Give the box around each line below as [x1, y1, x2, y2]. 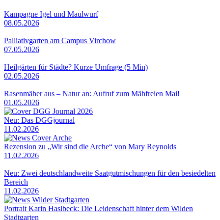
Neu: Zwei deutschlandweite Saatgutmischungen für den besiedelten [4, 169, 216, 178]
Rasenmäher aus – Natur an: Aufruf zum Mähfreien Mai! [4, 89, 180, 98]
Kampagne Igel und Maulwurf [4, 10, 98, 19]
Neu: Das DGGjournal [4, 116, 75, 125]
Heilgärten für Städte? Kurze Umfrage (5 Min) [4, 63, 148, 72]
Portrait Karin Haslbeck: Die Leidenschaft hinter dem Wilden [4, 204, 193, 213]
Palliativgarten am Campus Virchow [4, 36, 116, 45]
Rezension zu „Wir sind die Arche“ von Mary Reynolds [4, 142, 176, 151]
